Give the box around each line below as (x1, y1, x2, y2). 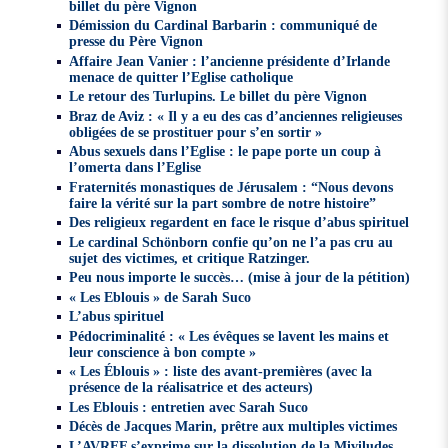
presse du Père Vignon (69, 33, 204, 50)
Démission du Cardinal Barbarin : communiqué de (69, 17, 378, 34)
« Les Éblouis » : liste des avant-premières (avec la (69, 363, 373, 380)
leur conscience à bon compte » (69, 343, 257, 360)
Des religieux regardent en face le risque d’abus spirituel (69, 214, 410, 231)
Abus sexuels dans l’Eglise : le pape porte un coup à (69, 143, 382, 160)
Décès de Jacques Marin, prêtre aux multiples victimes (69, 418, 398, 435)
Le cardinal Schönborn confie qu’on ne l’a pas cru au (69, 233, 394, 250)
